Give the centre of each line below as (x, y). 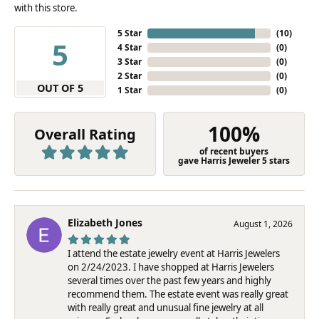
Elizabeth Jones (105, 222)
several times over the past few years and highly (169, 280)
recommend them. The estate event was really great (178, 294)
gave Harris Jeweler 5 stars (234, 161)
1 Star (130, 90)
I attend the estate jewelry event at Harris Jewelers (174, 253)
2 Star (130, 76)
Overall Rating (85, 134)
